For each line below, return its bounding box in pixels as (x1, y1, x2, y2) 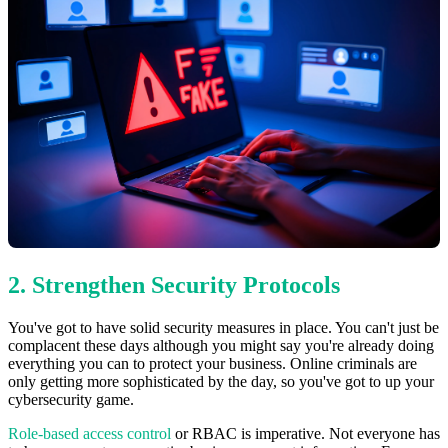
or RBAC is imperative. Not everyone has (171, 424, 440, 442)
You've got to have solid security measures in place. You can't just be (8, 318, 439, 336)
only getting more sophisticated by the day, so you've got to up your (8, 372, 434, 390)
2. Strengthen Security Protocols (8, 271, 340, 298)
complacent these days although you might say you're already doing (8, 336, 434, 354)
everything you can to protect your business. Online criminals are (8, 354, 417, 372)
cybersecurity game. (8, 390, 134, 408)
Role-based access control (8, 424, 171, 442)
